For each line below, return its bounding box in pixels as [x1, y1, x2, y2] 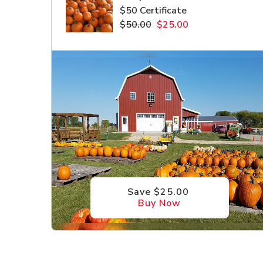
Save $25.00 [127, 185, 192, 198]
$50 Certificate [119, 4, 187, 17]
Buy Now [138, 196, 181, 210]
